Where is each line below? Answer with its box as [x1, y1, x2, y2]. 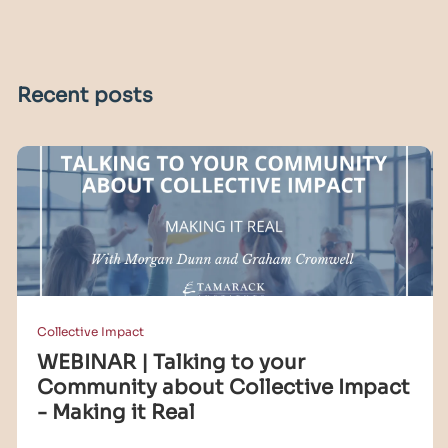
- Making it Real [37, 399, 195, 425]
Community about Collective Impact [37, 374, 410, 400]
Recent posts [17, 82, 153, 108]
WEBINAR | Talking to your [37, 349, 305, 375]
